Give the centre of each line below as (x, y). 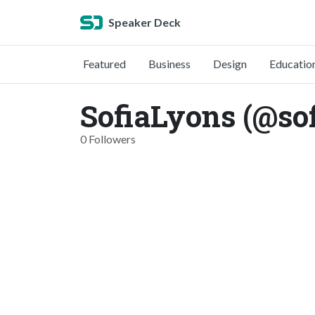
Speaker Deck (144, 22)
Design (230, 64)
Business (169, 64)
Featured (104, 64)
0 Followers (108, 139)
